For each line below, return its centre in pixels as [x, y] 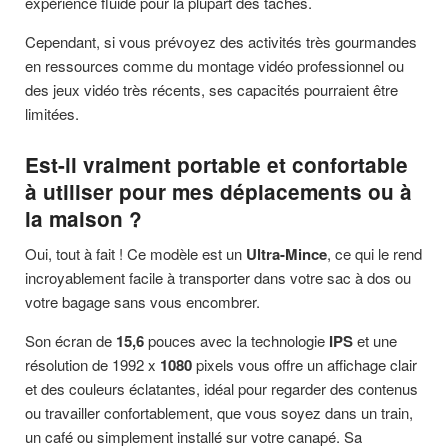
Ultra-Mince [286, 254]
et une [375, 341]
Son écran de [70, 341]
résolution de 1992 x [92, 365]
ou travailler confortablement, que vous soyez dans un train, [219, 413]
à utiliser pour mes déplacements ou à [218, 191]
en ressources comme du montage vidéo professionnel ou [214, 66]
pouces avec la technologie [236, 341]
